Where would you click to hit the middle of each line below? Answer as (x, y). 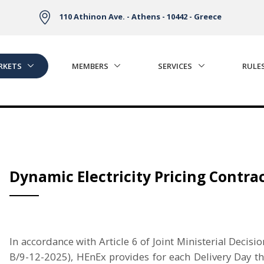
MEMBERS (90, 66)
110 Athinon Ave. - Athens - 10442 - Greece (141, 17)
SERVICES (175, 66)
